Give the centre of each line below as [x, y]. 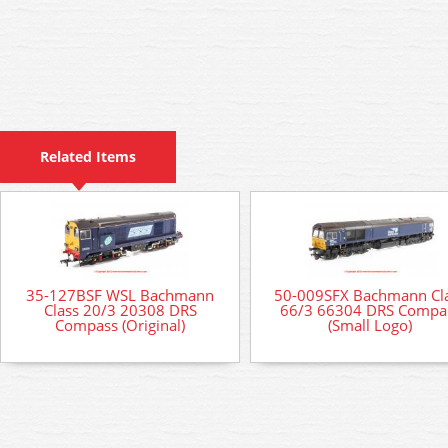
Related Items [88, 156]
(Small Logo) [370, 324]
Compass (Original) [120, 324]
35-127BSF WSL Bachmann [120, 294]
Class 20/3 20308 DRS [120, 309]
